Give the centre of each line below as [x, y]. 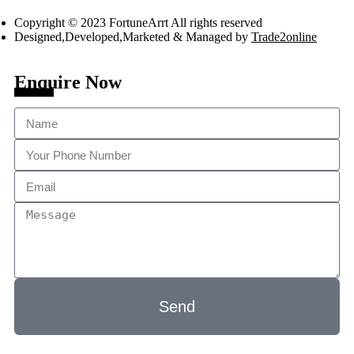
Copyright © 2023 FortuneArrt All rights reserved [138, 23]
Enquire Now [68, 82]
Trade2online [284, 37]
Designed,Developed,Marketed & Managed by [133, 37]
